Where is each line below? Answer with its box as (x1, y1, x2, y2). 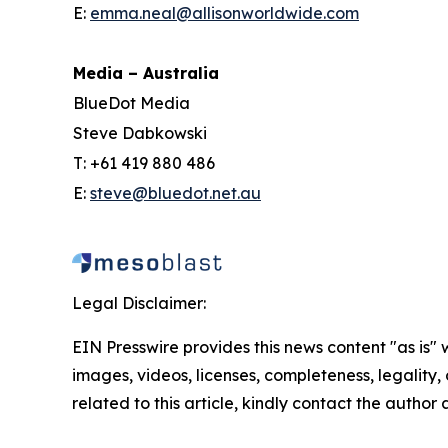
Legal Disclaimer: (72, 292, 206, 313)
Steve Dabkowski (73, 122, 207, 143)
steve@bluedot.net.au (90, 182, 261, 203)
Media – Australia (73, 62, 219, 83)
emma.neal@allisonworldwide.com (90, 2, 359, 23)
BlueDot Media (73, 92, 190, 113)
